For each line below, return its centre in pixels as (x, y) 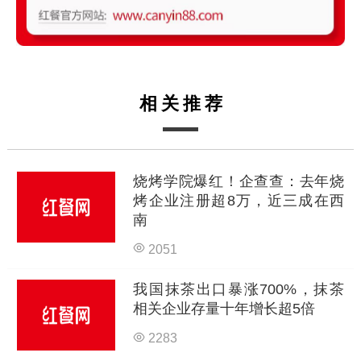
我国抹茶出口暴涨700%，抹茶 (239, 290)
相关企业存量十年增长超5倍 (224, 309)
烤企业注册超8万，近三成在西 (239, 201)
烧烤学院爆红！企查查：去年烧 (239, 182)
